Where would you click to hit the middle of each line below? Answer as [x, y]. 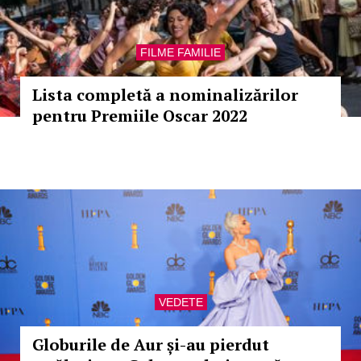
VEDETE [180, 302]
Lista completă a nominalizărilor [165, 95]
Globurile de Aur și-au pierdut [151, 344]
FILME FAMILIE [180, 52]
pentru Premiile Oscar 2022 [140, 116]
